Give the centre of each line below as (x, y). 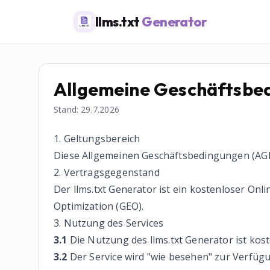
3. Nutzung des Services (109, 223)
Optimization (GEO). (99, 206)
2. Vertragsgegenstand (107, 172)
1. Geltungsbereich (97, 139)
